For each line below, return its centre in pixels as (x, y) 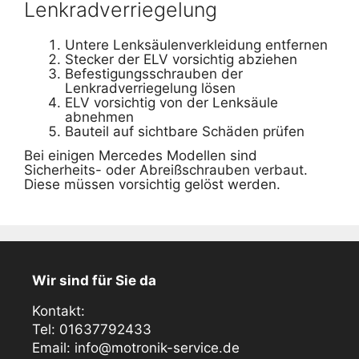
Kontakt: (58, 311)
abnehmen (99, 117)
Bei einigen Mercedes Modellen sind (141, 155)
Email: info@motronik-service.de (136, 347)
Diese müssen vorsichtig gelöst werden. (152, 184)
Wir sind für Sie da (94, 280)
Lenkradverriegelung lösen (150, 88)
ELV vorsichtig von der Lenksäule (171, 102)
